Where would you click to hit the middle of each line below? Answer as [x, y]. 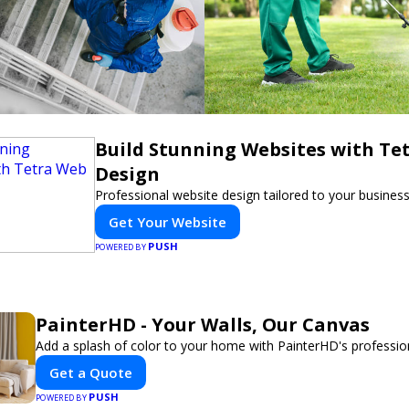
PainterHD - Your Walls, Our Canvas [203, 325]
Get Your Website [168, 222]
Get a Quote [91, 372]
